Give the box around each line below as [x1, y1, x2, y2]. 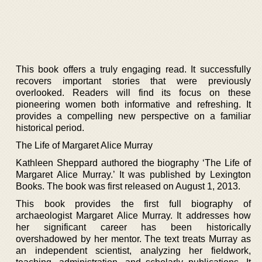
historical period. [16, 122, 84, 133]
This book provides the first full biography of [16, 198, 251, 209]
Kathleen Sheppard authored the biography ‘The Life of [16, 157, 251, 168]
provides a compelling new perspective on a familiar [16, 111, 251, 121]
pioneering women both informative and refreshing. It [16, 99, 251, 109]
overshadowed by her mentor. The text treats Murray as [16, 233, 251, 244]
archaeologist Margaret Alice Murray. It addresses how [16, 210, 251, 220]
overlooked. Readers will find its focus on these [16, 87, 251, 98]
